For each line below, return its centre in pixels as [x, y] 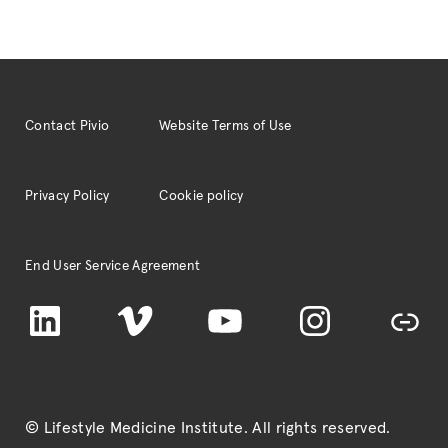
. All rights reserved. [317, 428]
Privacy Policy [67, 196]
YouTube [235, 312]
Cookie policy [201, 196]
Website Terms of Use [225, 126]
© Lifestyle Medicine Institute [134, 428]
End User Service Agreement [113, 266]
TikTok [407, 312]
